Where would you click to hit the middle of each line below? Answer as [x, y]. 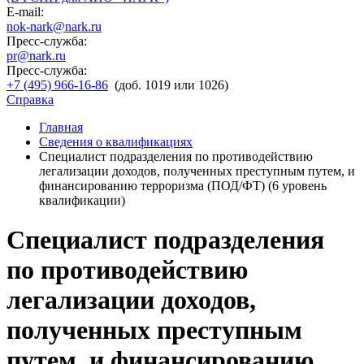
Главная [61, 127]
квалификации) [82, 200]
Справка [30, 100]
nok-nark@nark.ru [54, 26]
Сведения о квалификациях [116, 142]
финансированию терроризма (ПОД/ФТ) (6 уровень [183, 186]
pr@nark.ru [36, 56]
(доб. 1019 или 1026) [171, 85]
